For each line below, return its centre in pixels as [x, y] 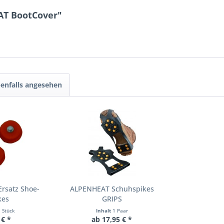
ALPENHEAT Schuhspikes [112, 189]
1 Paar [120, 210]
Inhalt [104, 210]
